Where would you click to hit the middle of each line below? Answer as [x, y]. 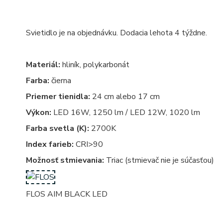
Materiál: [43, 65]
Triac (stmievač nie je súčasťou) [159, 161]
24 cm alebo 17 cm [125, 97]
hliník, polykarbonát [95, 65]
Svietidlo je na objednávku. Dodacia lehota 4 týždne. [116, 33]
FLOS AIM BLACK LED [67, 194]
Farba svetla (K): [57, 129]
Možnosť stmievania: [65, 161]
